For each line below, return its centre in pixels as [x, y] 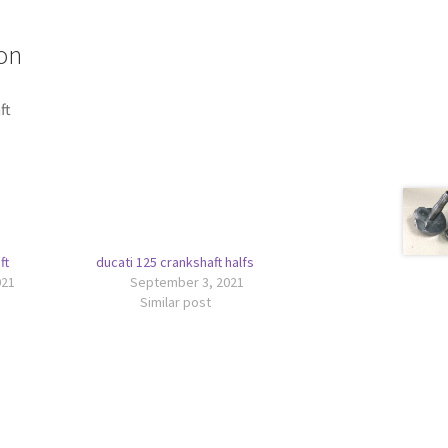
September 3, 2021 [186, 282]
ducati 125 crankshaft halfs [175, 262]
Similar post [175, 302]
